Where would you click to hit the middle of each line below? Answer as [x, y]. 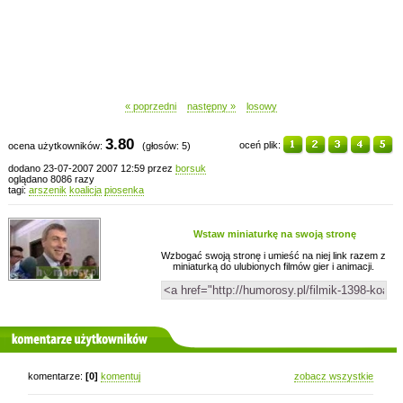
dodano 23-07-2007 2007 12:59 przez [92, 168]
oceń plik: [261, 144]
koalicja [85, 190]
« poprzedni [150, 106]
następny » [211, 106]
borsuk [191, 168]
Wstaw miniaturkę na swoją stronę [274, 234]
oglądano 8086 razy [51, 179]
